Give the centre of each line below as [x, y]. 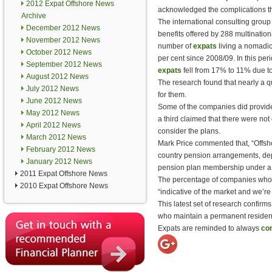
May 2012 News [53, 113]
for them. [172, 95]
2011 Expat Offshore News [64, 174]
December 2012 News [63, 28]
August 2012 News [57, 76]
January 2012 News [59, 161]
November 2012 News [63, 40]
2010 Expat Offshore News [64, 186]
